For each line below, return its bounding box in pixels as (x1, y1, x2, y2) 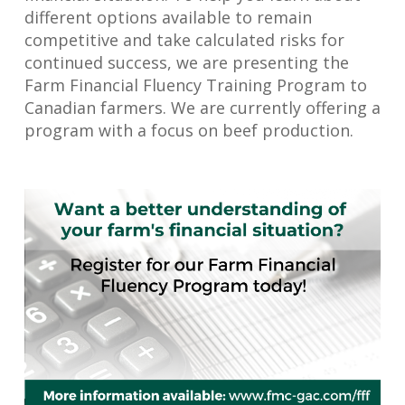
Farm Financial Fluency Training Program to (24, 74, 367, 96)
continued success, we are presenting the (24, 52, 349, 73)
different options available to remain (24, 6, 312, 28)
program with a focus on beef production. (24, 119, 353, 141)
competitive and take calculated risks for (24, 29, 344, 51)
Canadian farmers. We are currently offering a (24, 97, 381, 118)
